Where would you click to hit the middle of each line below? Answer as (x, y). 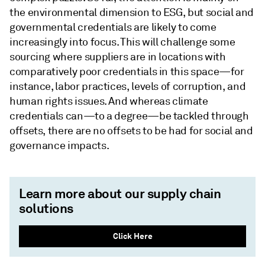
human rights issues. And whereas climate (109, 101)
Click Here (132, 236)
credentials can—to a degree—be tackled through (129, 116)
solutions (46, 208)
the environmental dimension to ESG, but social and (132, 12)
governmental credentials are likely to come (113, 27)
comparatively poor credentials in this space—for (127, 72)
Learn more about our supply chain (120, 193)
